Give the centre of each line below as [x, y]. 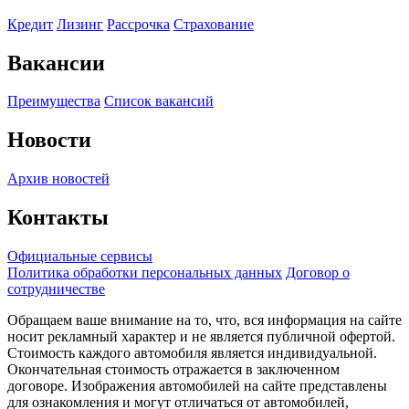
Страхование [214, 24]
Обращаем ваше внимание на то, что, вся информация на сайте [204, 320]
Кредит [30, 24]
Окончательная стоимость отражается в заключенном [173, 370]
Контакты [58, 218]
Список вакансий [159, 101]
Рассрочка [138, 24]
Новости [49, 140]
